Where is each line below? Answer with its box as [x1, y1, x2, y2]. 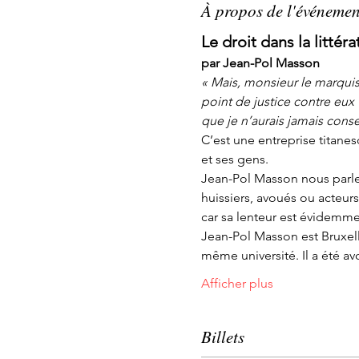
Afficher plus [200, 276, 273, 291]
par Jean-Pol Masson [200, 55, 320, 71]
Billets [200, 325, 244, 348]
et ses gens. [200, 151, 268, 167]
